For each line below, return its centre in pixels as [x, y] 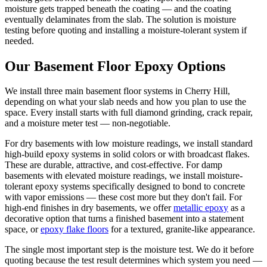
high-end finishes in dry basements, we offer [88, 208]
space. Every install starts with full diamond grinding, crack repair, [129, 113]
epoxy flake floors [74, 229]
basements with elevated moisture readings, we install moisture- [124, 176]
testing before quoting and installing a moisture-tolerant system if [126, 30]
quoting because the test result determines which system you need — [133, 260]
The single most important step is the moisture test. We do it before [129, 250]
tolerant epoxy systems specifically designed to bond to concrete [125, 187]
